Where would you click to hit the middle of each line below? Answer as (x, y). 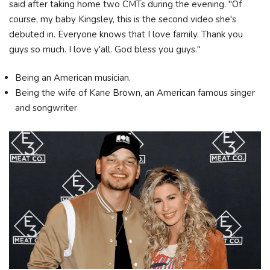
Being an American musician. (74, 78)
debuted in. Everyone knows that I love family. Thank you (126, 34)
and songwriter (46, 108)
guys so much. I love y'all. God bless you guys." (105, 49)
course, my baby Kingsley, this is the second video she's (123, 19)
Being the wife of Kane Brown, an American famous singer (135, 93)
